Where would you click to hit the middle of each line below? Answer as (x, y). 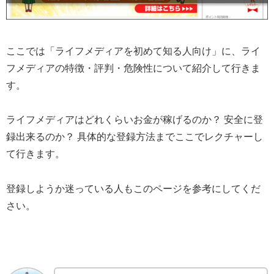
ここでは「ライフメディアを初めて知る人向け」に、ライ (133, 51)
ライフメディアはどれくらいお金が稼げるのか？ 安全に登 (135, 120)
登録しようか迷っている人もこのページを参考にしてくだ (133, 189)
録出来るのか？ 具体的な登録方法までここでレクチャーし (135, 137)
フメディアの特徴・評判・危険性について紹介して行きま (133, 68)
